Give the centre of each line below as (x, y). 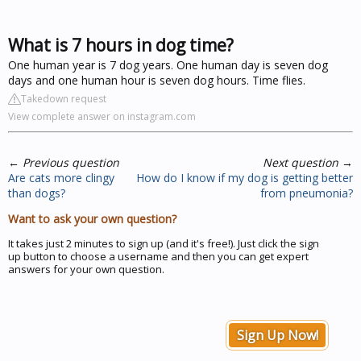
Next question (301, 162)
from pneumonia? (307, 193)
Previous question (71, 162)
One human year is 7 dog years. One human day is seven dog (168, 64)
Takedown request (64, 98)
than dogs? (37, 193)
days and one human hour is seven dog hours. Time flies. (157, 80)
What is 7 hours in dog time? (121, 45)
